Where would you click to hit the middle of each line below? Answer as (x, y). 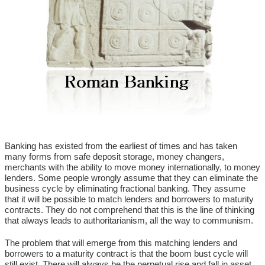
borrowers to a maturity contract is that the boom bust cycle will (126, 253)
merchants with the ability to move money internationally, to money (132, 167)
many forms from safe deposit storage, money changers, (114, 156)
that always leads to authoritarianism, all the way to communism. (129, 220)
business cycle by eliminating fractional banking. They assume (125, 188)
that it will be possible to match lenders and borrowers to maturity (129, 199)
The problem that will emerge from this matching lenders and (121, 243)
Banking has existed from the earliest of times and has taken (121, 146)
